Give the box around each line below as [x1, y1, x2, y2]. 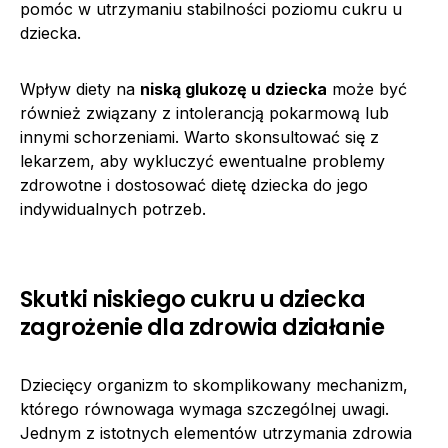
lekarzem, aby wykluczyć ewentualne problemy [20, 150, 385, 171]
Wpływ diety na [20, 78, 140, 99]
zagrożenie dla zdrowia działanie [20, 310, 385, 343]
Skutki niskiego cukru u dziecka [20, 282, 366, 315]
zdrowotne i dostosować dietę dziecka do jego [20, 174, 368, 195]
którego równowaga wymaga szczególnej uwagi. [20, 398, 389, 419]
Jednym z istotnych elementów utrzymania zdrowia [20, 422, 412, 443]
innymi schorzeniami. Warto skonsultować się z [20, 126, 379, 147]
